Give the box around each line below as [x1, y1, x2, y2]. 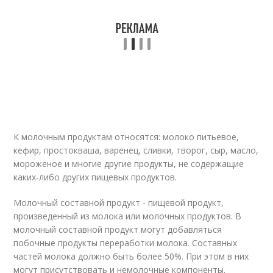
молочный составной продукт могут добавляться [13, 224, 222, 235]
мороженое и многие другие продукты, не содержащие [13, 158, 244, 169]
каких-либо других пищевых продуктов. [13, 171, 177, 183]
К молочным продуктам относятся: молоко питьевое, [13, 131, 239, 143]
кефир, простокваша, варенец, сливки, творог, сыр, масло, [13, 144, 259, 156]
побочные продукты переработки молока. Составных [13, 237, 238, 249]
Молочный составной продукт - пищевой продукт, [13, 197, 224, 208]
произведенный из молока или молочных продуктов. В [13, 210, 242, 222]
